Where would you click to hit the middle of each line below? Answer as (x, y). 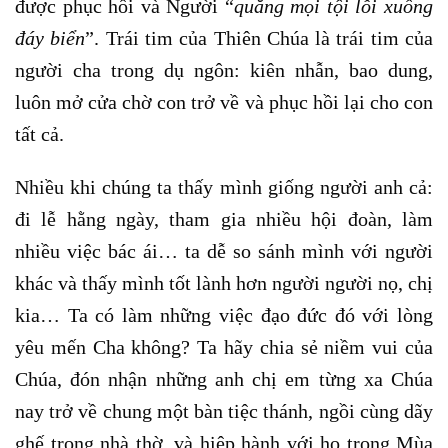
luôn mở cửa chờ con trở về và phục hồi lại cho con (224, 102)
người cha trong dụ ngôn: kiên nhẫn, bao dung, (224, 70)
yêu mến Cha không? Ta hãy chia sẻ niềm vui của (224, 346)
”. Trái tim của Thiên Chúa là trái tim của (259, 38)
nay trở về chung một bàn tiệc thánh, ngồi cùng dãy (224, 410)
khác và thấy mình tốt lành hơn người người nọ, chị (224, 282)
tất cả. (39, 134)
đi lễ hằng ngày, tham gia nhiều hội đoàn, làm (224, 218)
